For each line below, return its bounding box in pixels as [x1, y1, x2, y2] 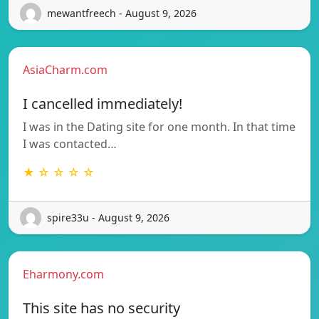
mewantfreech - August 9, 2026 [47, 6, 197, 21]
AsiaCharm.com [23, 61, 108, 78]
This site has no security [23, 298, 180, 318]
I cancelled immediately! [23, 93, 182, 113]
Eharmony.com [23, 266, 104, 282]
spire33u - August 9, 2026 [47, 211, 169, 225]
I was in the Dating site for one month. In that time [23, 118, 296, 135]
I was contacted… [23, 135, 117, 152]
